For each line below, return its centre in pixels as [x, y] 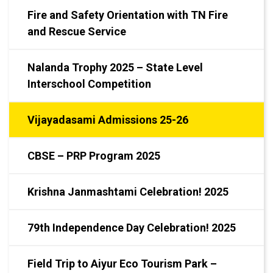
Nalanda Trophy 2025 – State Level [115, 68]
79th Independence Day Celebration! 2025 [132, 228]
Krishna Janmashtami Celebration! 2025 [128, 192]
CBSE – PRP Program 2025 [94, 156]
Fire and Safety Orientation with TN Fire [128, 15]
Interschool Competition [89, 84]
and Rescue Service [77, 32]
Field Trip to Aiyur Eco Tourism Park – [122, 264]
